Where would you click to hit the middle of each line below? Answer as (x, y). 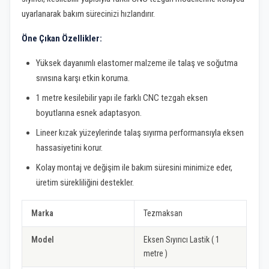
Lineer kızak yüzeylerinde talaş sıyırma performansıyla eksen (140, 132)
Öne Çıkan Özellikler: (62, 38)
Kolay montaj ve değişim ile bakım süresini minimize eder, (134, 167)
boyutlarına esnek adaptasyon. (89, 113)
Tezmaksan (163, 213)
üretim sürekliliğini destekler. (85, 182)
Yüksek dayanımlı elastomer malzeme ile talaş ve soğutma (137, 63)
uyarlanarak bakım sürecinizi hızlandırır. (89, 14)
